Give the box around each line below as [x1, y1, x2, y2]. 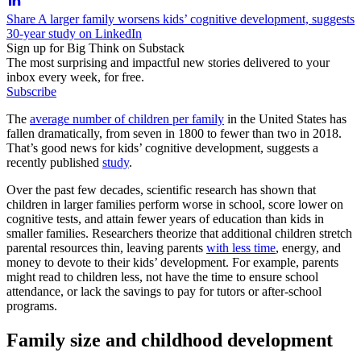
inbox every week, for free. [6, 69, 144, 84]
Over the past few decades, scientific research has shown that [6, 182, 316, 197]
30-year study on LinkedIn [6, 26, 142, 40]
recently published [6, 155, 102, 169]
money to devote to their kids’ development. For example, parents [6, 255, 338, 269]
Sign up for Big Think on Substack [6, 40, 185, 55]
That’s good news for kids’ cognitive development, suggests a [6, 140, 318, 155]
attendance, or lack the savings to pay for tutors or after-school [6, 284, 322, 298]
